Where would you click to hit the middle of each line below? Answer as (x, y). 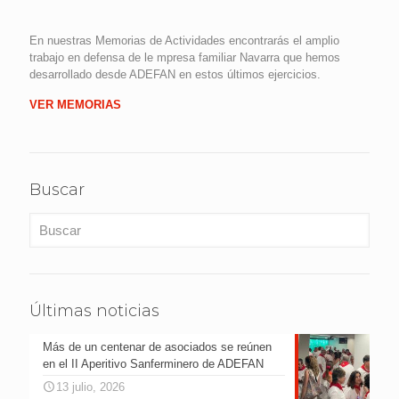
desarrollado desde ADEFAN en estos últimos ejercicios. (175, 75)
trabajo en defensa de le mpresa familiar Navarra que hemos (185, 58)
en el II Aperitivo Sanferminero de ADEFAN (153, 364)
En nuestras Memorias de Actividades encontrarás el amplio (184, 41)
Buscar (57, 190)
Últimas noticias (94, 311)
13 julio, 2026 (90, 387)
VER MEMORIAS (77, 105)
